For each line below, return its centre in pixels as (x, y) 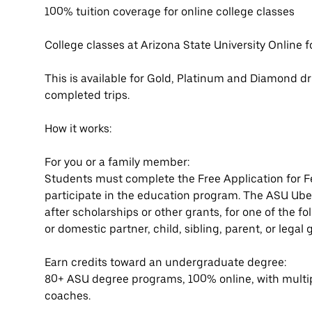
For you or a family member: (117, 162)
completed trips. (87, 95)
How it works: (78, 129)
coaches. (68, 296)
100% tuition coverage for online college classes (170, 12)
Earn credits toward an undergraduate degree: (165, 263)
